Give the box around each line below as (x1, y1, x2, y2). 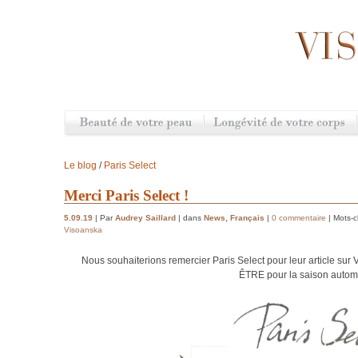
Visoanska (64, 225, 102, 235)
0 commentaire (272, 213, 326, 223)
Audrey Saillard (115, 213, 176, 223)
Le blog (64, 160, 97, 171)
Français (230, 213, 265, 223)
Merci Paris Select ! (64, 187, 189, 204)
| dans (176, 213, 204, 223)
